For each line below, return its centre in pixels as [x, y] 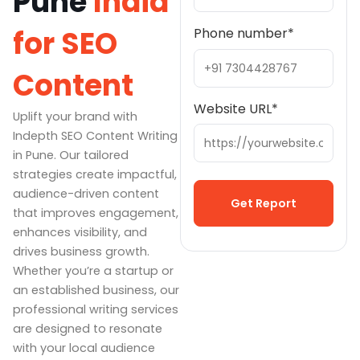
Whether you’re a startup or [93, 271]
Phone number [241, 34]
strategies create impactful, [95, 174]
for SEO [65, 44]
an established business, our [96, 290]
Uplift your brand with [75, 117]
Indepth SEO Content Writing [95, 136]
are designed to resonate [88, 329]
